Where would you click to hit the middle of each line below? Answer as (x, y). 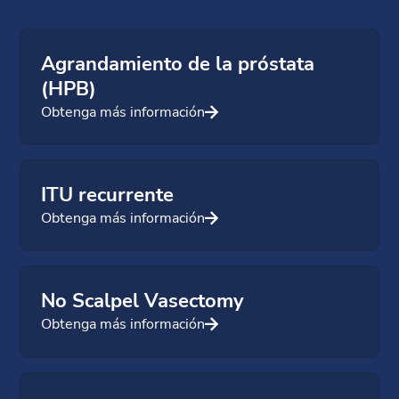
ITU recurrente (108, 195)
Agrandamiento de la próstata (178, 64)
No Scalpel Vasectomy (143, 301)
